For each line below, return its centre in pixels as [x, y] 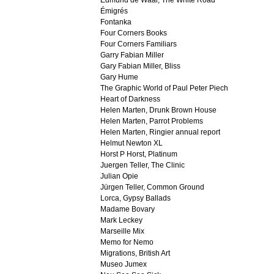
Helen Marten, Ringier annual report [160, 132]
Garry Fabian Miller [132, 55]
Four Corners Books [134, 33]
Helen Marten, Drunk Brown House [158, 110]
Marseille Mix [122, 231]
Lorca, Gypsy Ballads [135, 198]
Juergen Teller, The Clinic [143, 165]
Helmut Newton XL [131, 143]
